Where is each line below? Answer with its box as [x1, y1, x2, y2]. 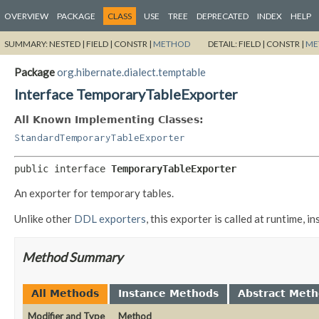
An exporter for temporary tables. [14, 187, 174, 200]
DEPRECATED [197, 11, 249, 21]
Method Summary [22, 249, 122, 266]
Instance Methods [118, 288, 219, 300]
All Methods [31, 288, 99, 300]
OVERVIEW [4, 11, 48, 21]
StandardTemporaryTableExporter [14, 131, 185, 143]
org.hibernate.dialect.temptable [57, 65, 206, 78]
